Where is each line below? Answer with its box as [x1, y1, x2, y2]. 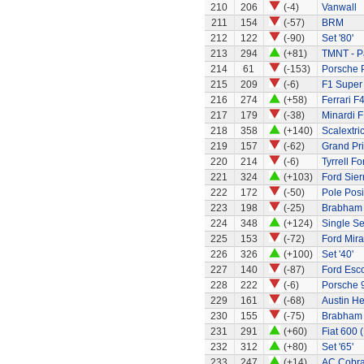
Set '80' [321, 32, 353, 44]
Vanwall [321, 2, 357, 13]
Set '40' [321, 249, 353, 260]
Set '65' [321, 341, 353, 353]
